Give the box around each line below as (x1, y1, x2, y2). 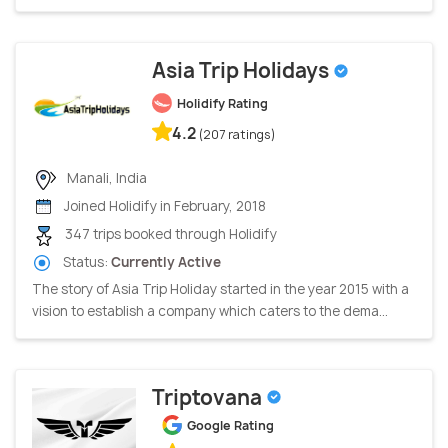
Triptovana (152, 384, 266, 412)
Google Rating (187, 417, 274, 435)
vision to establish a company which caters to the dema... (32, 302, 388, 321)
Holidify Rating (177, 95, 268, 113)
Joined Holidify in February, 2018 (61, 197, 266, 216)
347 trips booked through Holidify (62, 225, 277, 244)
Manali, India (64, 169, 147, 188)
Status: (60, 252, 111, 271)
